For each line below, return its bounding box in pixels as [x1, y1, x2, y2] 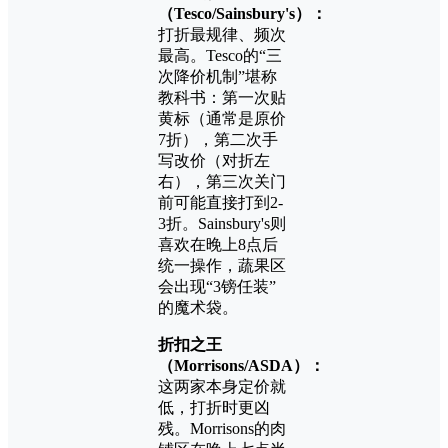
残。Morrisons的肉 [158, 420, 286, 438]
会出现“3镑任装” [158, 278, 276, 296]
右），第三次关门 [158, 173, 286, 191]
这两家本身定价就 [158, 378, 286, 396]
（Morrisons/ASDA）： [158, 357, 325, 375]
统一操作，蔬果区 [158, 257, 286, 275]
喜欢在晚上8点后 [158, 236, 278, 254]
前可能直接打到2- [158, 194, 283, 212]
